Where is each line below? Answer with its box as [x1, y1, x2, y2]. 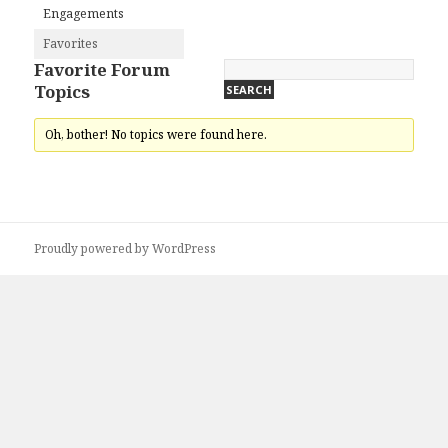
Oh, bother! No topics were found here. [44, 126, 267, 144]
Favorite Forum [34, 58, 171, 82]
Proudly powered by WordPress [34, 240, 217, 258]
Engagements [43, 5, 125, 23]
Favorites [43, 35, 99, 53]
